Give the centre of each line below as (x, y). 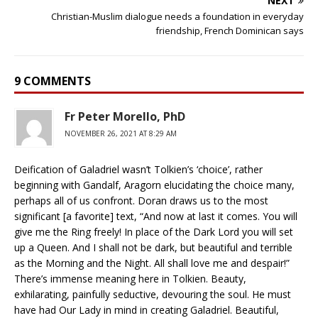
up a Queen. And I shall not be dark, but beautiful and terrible (153, 248)
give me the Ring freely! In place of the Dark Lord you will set (154, 232)
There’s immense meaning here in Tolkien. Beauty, (130, 279)
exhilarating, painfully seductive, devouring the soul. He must (153, 295)
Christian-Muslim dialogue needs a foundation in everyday (177, 17)
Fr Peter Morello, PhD (125, 117)
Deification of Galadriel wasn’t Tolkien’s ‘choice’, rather (138, 170)
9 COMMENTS (53, 81)
